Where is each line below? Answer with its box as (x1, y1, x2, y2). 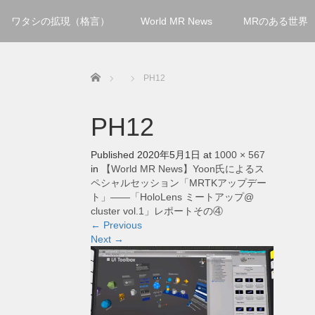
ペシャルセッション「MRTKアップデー (91, 177, 266, 188)
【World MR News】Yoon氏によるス (101, 163, 264, 174)
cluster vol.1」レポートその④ (91, 205, 223, 217)
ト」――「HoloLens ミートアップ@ (91, 191, 254, 202)
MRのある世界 (243, 15, 308, 27)
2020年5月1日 (137, 149, 200, 160)
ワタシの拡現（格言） (11, 15, 110, 27)
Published (91, 149, 137, 160)
